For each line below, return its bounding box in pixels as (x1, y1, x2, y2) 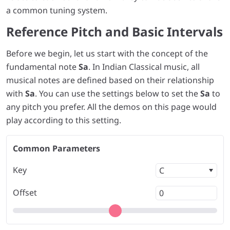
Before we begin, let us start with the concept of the (6, 48, 208, 59)
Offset (13, 187, 37, 198)
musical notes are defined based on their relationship (6, 74, 214, 86)
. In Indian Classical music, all (88, 61, 200, 72)
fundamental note (6, 61, 79, 72)
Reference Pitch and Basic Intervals (6, 23, 223, 40)
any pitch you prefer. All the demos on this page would (6, 101, 217, 112)
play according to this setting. (6, 114, 121, 126)
